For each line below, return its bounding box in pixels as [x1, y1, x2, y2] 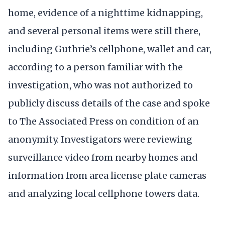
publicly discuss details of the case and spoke [8, 97, 210, 109]
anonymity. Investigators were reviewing [8, 134, 192, 146]
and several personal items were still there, [8, 25, 200, 37]
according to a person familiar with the [8, 61, 183, 73]
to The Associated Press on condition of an [8, 116, 199, 128]
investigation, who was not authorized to [8, 79, 193, 91]
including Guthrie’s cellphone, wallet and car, [8, 43, 211, 55]
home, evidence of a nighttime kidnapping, [8, 7, 203, 19]
